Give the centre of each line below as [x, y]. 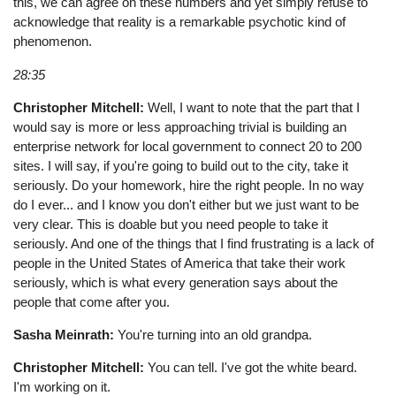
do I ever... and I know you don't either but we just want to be [187, 204]
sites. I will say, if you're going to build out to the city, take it [181, 165]
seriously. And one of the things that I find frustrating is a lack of [194, 243]
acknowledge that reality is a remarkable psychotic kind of [180, 22]
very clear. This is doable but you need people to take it [171, 224]
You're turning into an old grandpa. [213, 334]
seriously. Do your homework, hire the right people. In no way [189, 185]
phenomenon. [53, 42]
